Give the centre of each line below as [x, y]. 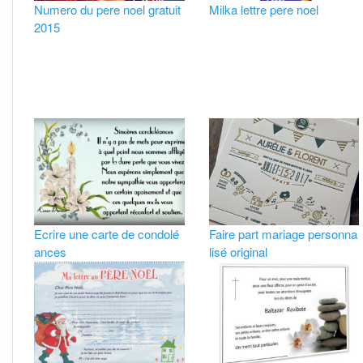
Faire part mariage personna [283, 233]
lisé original [238, 251]
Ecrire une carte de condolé [107, 233]
